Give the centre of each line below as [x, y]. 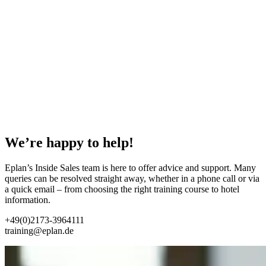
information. [28, 200]
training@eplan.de [39, 231]
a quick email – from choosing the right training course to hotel [122, 189]
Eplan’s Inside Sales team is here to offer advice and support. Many [130, 168]
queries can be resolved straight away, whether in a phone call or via [132, 178]
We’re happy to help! [69, 143]
